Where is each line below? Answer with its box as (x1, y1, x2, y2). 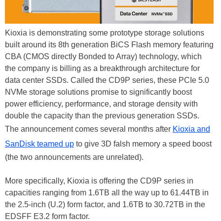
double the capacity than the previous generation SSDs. (5, 111, 199, 120)
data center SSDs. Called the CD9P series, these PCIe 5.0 (5, 75, 209, 84)
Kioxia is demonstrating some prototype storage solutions (5, 28, 204, 37)
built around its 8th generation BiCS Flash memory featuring (5, 40, 214, 49)
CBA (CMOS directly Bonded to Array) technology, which (5, 52, 202, 61)
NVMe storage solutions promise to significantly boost (5, 87, 192, 96)
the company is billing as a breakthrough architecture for (5, 64, 200, 73)
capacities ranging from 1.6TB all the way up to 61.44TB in (5, 188, 209, 197)
